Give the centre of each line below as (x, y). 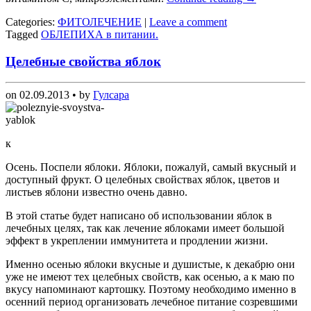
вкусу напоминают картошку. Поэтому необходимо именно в (151, 289)
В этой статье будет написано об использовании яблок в (139, 216)
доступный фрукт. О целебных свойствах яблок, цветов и (143, 180)
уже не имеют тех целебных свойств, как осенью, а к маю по (150, 277)
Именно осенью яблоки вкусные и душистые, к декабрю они (150, 264)
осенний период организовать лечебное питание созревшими (152, 302)
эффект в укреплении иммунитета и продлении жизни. (137, 241)
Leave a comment (188, 22)
